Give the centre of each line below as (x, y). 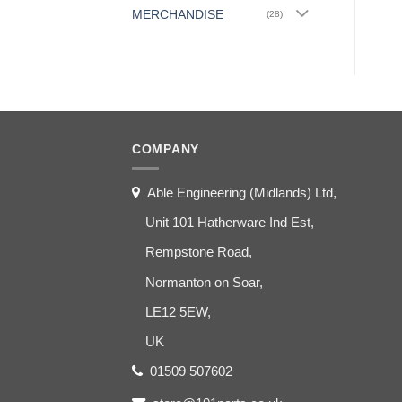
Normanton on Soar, (205, 282)
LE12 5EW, (179, 311)
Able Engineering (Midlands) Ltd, (241, 192)
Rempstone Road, (199, 252)
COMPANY (166, 149)
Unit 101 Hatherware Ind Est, (230, 223)
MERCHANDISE (178, 14)
